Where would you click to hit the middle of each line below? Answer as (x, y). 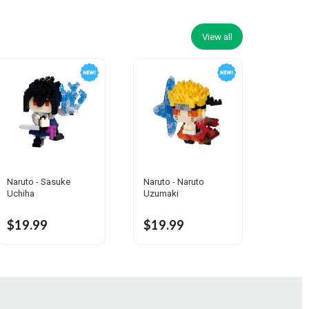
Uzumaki (161, 194)
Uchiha (20, 194)
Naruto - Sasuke (38, 182)
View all (217, 37)
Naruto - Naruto (174, 182)
